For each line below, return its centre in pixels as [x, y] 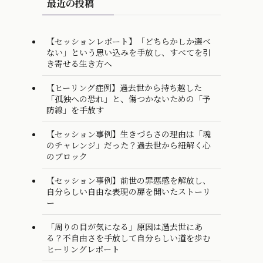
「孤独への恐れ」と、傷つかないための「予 [129, 98]
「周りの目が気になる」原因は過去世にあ [124, 226]
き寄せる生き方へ [79, 63]
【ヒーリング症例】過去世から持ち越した [124, 87]
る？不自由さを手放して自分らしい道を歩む [129, 237]
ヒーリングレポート [83, 249]
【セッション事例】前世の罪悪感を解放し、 [129, 180]
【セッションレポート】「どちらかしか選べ [129, 41]
